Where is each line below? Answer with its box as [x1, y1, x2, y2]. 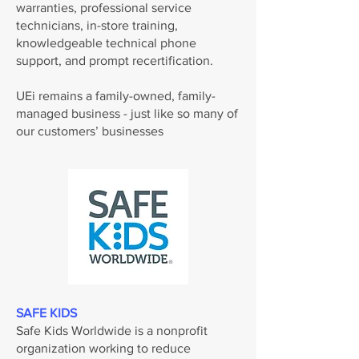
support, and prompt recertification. [16, 54, 216, 67]
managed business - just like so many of [16, 107, 238, 120]
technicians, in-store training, [16, 18, 178, 32]
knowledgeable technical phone [16, 36, 196, 50]
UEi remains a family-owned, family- [16, 89, 216, 103]
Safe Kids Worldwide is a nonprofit [16, 324, 208, 337]
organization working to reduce [16, 341, 191, 355]
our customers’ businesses [16, 124, 163, 138]
